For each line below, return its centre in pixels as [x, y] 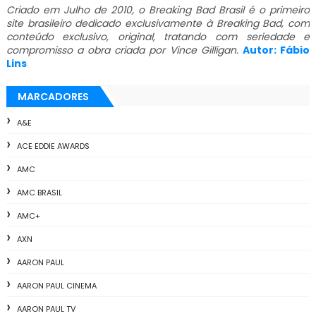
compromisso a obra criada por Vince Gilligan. [122, 50]
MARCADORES [53, 97]
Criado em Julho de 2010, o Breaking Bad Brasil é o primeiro [158, 10]
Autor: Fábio [276, 50]
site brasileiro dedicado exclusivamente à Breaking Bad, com [158, 24]
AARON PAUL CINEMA [56, 286]
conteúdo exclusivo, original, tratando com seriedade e [158, 37]
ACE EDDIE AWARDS [53, 146]
